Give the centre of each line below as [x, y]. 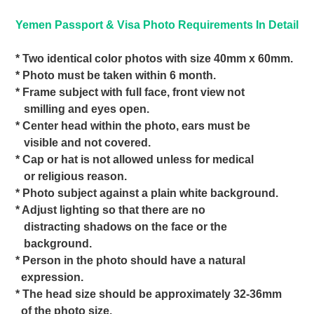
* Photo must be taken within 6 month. [116, 75]
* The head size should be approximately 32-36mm [149, 294]
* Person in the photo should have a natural [130, 260]
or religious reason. [71, 176]
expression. [49, 277]
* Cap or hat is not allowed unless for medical [135, 159]
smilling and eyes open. [82, 109]
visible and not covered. [83, 143]
